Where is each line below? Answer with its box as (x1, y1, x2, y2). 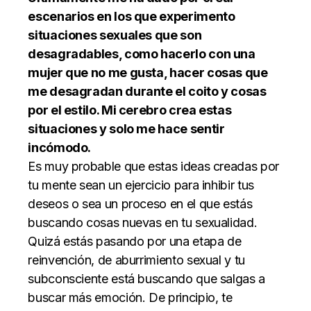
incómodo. (28, 140, 92, 155)
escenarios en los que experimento (28, 8, 235, 24)
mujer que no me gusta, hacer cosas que (28, 65, 268, 80)
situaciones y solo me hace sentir (28, 121, 225, 136)
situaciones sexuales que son (28, 27, 202, 42)
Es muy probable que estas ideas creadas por (28, 158, 279, 174)
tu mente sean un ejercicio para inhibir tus (28, 177, 254, 192)
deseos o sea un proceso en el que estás (28, 196, 253, 211)
